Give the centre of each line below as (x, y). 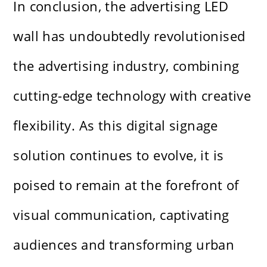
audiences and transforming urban (124, 245)
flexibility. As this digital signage (116, 125)
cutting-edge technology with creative (132, 96)
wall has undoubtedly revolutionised (129, 36)
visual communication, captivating (121, 215)
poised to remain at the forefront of (126, 185)
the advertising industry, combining (126, 66)
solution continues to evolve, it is (119, 155)
